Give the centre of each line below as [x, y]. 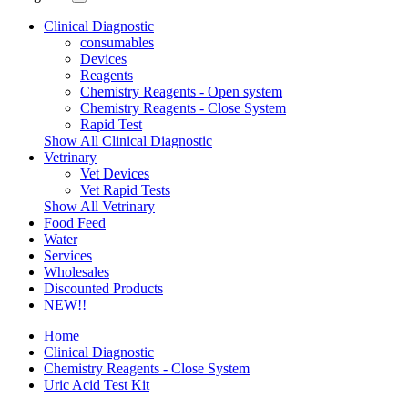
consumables [117, 42]
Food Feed [75, 223]
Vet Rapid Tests [125, 190]
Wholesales [76, 272]
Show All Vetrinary [99, 206]
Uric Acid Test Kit [97, 385]
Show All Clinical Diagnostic [128, 141]
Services [68, 255]
